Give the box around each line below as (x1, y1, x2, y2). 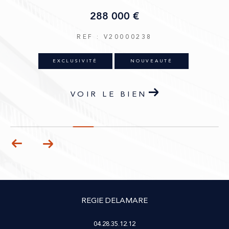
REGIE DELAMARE (81, 195, 148, 207)
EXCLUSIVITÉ (53, 57, 98, 64)
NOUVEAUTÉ (130, 57, 173, 64)
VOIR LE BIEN (70, 88, 147, 100)
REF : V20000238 (77, 32, 152, 42)
